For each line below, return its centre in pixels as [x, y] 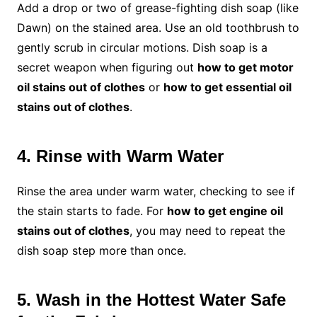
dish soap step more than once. [101, 251]
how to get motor [245, 68]
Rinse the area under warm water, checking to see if [156, 191]
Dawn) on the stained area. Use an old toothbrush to [158, 28]
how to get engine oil [225, 211]
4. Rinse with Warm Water [120, 156]
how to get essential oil [227, 87]
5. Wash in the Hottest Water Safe [151, 300]
